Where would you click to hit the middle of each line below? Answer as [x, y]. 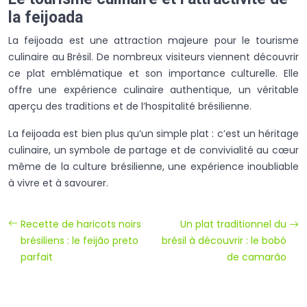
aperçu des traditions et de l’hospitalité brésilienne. [130, 106]
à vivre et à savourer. [58, 183]
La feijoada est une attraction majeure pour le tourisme [153, 40]
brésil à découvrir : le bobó [224, 240]
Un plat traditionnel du [233, 224]
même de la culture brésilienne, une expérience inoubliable [153, 166]
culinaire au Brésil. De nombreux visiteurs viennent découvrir [153, 57]
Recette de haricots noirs [81, 224]
